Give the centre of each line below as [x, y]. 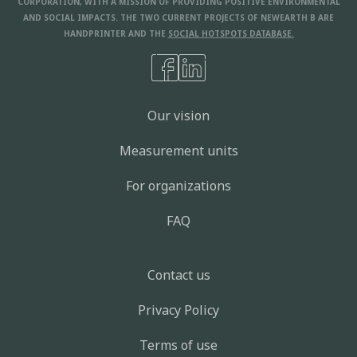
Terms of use [178, 345]
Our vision [178, 116]
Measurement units [178, 151]
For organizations [178, 186]
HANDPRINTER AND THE [114, 33]
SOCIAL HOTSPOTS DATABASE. [231, 33]
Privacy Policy [178, 310]
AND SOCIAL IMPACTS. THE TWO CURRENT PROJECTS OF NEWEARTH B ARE [178, 18]
